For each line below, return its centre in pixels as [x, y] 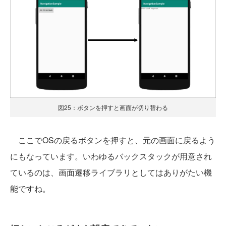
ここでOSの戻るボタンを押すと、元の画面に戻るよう [113, 140]
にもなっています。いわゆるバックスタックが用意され [111, 156]
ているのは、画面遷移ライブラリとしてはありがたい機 [111, 173]
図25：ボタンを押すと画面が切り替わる [113, 107]
